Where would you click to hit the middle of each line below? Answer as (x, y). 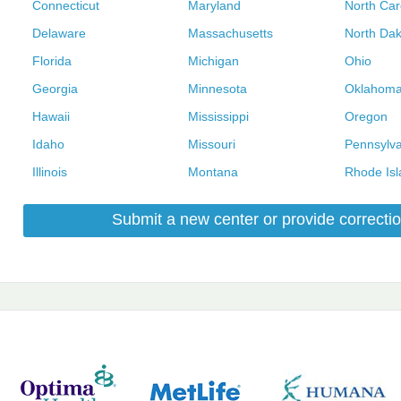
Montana (213, 172)
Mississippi (219, 117)
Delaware (59, 34)
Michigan (214, 61)
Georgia (55, 89)
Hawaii (51, 117)
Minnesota (218, 89)
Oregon (366, 117)
